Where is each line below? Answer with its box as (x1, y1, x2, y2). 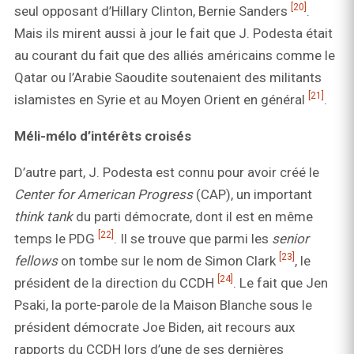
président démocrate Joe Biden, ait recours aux (14, 319, 295, 336)
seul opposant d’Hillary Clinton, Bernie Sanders (14, 3, 291, 20)
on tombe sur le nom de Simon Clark (58, 253, 279, 269)
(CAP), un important (196, 186, 312, 203)
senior (272, 231, 309, 247)
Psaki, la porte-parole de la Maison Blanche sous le (14, 297, 312, 314)
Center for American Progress (14, 186, 196, 203)
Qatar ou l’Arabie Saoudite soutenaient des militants (14, 70, 322, 86)
